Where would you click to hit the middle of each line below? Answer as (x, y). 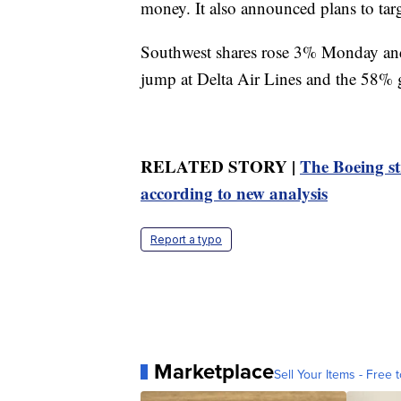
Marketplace (214, 372)
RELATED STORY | (220, 166)
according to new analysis (234, 193)
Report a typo (186, 240)
